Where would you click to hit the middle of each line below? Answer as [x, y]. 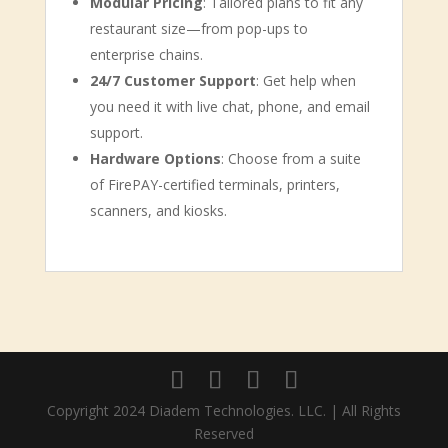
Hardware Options [155, 158]
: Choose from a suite [290, 158]
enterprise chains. [146, 54]
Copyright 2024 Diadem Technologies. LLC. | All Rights [223, 410]
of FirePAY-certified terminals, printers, [214, 184]
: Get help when [305, 80]
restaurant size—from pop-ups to [198, 28]
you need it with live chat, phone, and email [229, 106]
